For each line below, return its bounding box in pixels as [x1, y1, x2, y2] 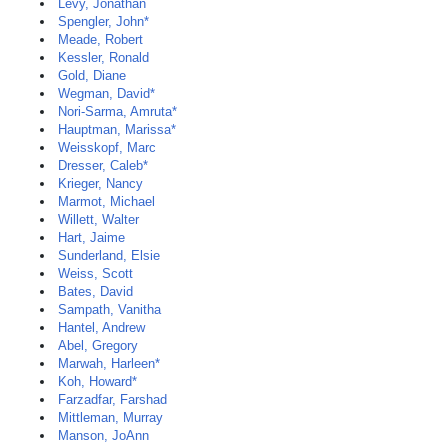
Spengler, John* [58, 14, 149, 29]
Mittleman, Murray [58, 410, 163, 425]
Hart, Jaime [58, 230, 125, 245]
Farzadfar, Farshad [58, 392, 167, 407]
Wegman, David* [58, 86, 155, 101]
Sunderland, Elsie [58, 248, 160, 263]
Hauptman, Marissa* [58, 122, 176, 137]
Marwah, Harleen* [58, 356, 160, 371]
